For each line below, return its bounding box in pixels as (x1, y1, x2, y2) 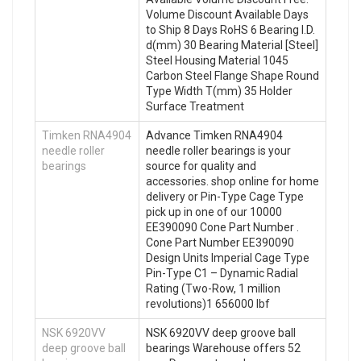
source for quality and (146, 159, 256, 172)
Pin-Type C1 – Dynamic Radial (146, 266, 298, 280)
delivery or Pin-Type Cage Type (146, 189, 304, 203)
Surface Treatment (146, 99, 244, 113)
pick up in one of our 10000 (146, 205, 282, 218)
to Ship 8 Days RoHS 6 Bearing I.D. (146, 23, 315, 36)
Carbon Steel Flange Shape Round (146, 68, 319, 82)
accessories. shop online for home (146, 174, 319, 188)
